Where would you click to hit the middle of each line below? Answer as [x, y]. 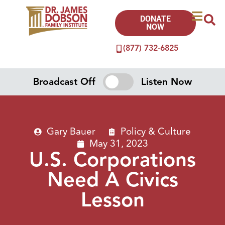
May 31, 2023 [119, 143]
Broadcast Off [65, 82]
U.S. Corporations [113, 159]
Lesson [113, 200]
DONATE [155, 19]
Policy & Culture [156, 131]
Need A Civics [113, 180]
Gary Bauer [71, 131]
